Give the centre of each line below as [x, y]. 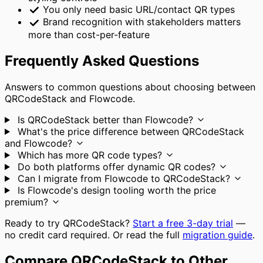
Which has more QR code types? [90, 155]
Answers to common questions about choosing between [130, 87]
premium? [28, 202]
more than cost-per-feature [89, 34]
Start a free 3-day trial [183, 223]
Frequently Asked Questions [102, 60]
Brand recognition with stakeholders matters [140, 22]
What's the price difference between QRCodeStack [129, 131]
